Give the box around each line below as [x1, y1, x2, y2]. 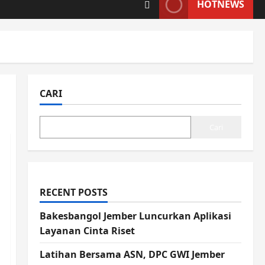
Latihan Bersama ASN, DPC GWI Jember [39, 248, 225, 261]
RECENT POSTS [39, 186, 108, 199]
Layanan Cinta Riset [39, 224, 135, 238]
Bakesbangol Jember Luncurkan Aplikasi [39, 209, 231, 223]
